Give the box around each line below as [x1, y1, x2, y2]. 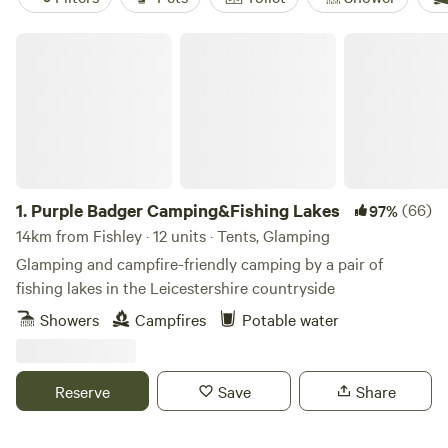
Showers [40, 308, 99, 330]
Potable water [242, 308, 339, 330]
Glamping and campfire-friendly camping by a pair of [16, 252, 383, 274]
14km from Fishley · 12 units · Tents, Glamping [16, 224, 330, 246]
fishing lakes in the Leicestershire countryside [16, 276, 335, 298]
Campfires [135, 308, 206, 330]
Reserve [55, 380, 111, 402]
